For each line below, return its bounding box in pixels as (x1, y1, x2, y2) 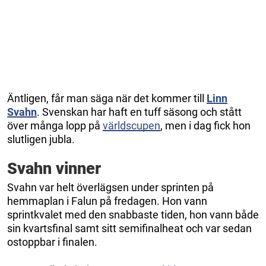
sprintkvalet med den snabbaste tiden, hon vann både (7, 208, 259, 221)
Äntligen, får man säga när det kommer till (7, 91, 207, 104)
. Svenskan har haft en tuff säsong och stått (37, 105, 242, 118)
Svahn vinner (7, 159, 101, 178)
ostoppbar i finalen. (7, 235, 97, 248)
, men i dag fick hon (160, 119, 251, 132)
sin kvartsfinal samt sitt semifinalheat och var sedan (7, 221, 252, 235)
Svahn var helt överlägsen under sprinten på (7, 180, 214, 194)
